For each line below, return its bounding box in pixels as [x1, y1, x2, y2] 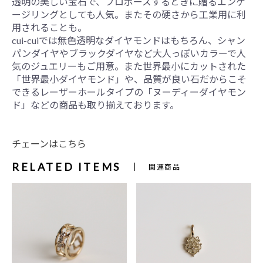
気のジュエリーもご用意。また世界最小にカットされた [12, 60, 246, 72]
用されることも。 [12, 21, 87, 33]
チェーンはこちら [12, 137, 86, 149]
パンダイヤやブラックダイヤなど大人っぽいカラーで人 [12, 47, 246, 59]
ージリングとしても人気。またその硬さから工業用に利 [12, 8, 246, 20]
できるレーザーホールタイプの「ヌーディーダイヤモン [12, 86, 246, 97]
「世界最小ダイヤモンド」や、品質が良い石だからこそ [12, 73, 247, 85]
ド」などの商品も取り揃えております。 [12, 99, 179, 110]
